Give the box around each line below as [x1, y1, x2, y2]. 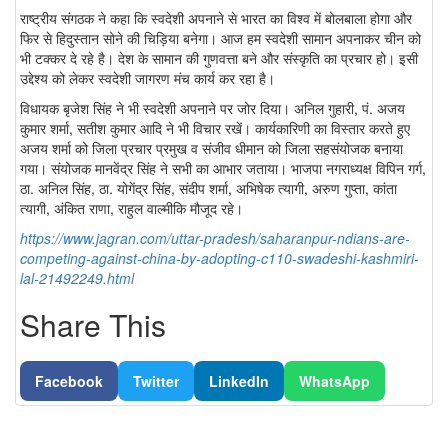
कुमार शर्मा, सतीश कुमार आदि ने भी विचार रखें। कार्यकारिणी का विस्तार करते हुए [20, 117, 410, 138]
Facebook [35, 370, 103, 391]
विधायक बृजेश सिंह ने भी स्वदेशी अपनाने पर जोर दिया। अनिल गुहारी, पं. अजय [20, 97, 405, 118]
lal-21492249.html [20, 267, 134, 288]
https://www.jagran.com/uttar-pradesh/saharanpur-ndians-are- [20, 227, 410, 248]
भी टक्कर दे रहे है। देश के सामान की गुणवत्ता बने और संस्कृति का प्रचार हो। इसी [20, 47, 418, 68]
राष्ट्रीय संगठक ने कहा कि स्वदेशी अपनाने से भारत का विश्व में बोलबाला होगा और [20, 7, 412, 28]
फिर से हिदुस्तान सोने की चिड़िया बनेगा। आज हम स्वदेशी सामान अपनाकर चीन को [20, 27, 421, 48]
